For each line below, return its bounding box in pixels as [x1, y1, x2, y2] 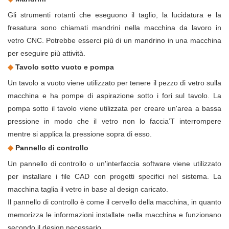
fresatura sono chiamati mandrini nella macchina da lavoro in [8, 24, 221, 32]
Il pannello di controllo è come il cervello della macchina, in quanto [8, 198, 221, 207]
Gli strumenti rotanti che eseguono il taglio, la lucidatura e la [8, 11, 221, 19]
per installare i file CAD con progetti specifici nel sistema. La [8, 172, 221, 181]
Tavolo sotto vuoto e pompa [15, 63, 114, 72]
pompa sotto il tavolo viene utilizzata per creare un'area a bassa [8, 104, 221, 113]
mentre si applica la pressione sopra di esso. [8, 130, 152, 139]
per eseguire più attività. [8, 49, 85, 58]
